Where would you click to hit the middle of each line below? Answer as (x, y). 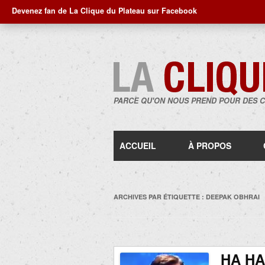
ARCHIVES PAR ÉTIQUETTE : (160, 197)
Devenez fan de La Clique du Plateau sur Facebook (104, 11)
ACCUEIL (138, 146)
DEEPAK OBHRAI (233, 197)
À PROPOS (210, 146)
